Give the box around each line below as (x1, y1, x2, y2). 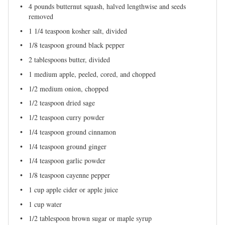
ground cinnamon (64, 127, 116, 137)
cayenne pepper (64, 170, 110, 180)
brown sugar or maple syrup (70, 213, 152, 223)
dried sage (64, 98, 95, 108)
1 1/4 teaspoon (29, 26, 70, 36)
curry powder (64, 113, 104, 122)
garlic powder (64, 156, 105, 166)
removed (29, 11, 53, 21)
